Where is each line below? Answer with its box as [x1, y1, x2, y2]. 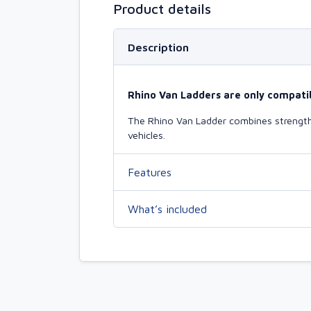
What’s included [128, 202, 207, 215]
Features [128, 165, 171, 178]
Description [128, 40, 189, 53]
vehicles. [128, 129, 165, 142]
